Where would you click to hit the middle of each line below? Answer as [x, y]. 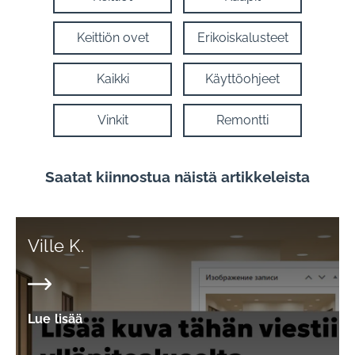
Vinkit [113, 120]
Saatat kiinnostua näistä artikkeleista [177, 177]
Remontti [242, 120]
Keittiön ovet [113, 38]
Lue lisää [55, 319]
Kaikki [113, 79]
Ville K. [56, 246]
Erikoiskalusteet [242, 38]
